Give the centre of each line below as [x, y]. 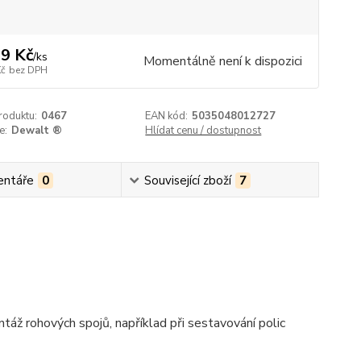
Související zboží [187, 180]
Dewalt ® [36, 131]
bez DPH [28, 70]
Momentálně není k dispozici [222, 61]
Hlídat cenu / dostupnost [203, 131]
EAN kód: [167, 116]
